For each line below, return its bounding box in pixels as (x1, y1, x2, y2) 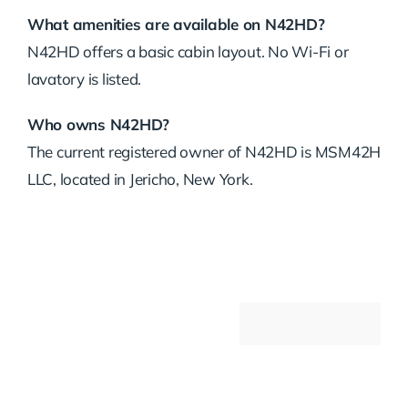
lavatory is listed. (26, 69, 142, 89)
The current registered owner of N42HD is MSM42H (26, 142, 381, 162)
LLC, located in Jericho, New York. (26, 169, 253, 189)
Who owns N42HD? (26, 115, 170, 135)
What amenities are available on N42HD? (26, 15, 325, 35)
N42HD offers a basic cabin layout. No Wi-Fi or (26, 42, 349, 62)
